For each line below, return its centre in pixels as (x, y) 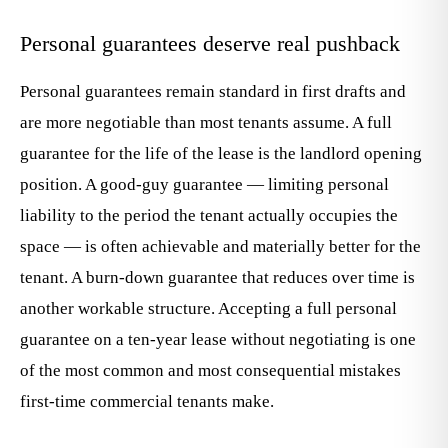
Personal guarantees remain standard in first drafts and (213, 91)
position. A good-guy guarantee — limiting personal (204, 184)
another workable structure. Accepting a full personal (208, 308)
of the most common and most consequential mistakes (210, 370)
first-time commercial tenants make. (147, 401)
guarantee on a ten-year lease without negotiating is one (218, 339)
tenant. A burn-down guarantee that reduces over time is (217, 277)
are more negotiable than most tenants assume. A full (206, 122)
